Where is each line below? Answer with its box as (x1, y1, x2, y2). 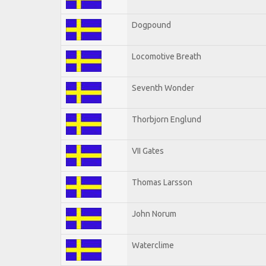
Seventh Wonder (132, 83, 194, 93)
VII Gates (132, 145, 164, 156)
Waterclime (132, 240, 174, 250)
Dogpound (132, 20, 171, 30)
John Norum (132, 208, 176, 218)
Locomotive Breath (132, 51, 201, 61)
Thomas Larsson (132, 177, 192, 187)
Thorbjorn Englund (132, 114, 201, 124)
